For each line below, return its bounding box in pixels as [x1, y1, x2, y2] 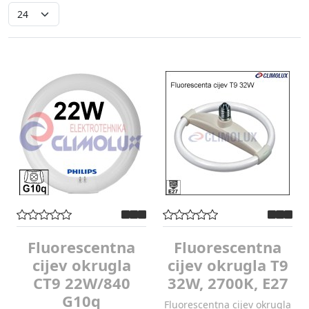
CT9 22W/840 [32, 272, 130, 293]
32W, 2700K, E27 [167, 272, 288, 293]
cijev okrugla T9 [167, 255, 288, 275]
